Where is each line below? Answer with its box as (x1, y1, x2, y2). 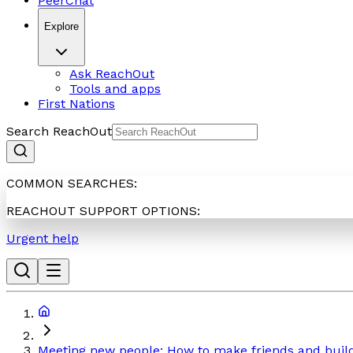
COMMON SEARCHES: (6, 176, 137, 191)
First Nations (38, 96, 115, 112)
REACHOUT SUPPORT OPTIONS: (6, 203, 200, 219)
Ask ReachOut (69, 66, 154, 82)
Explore (44, 20, 79, 32)
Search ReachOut (6, 124, 112, 139)
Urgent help (6, 231, 79, 247)
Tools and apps (69, 81, 161, 97)
